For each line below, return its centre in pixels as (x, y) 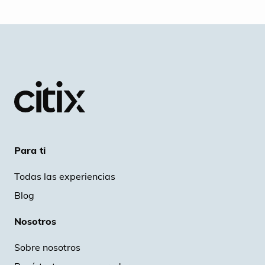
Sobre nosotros (47, 247)
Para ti (30, 150)
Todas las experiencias (65, 176)
